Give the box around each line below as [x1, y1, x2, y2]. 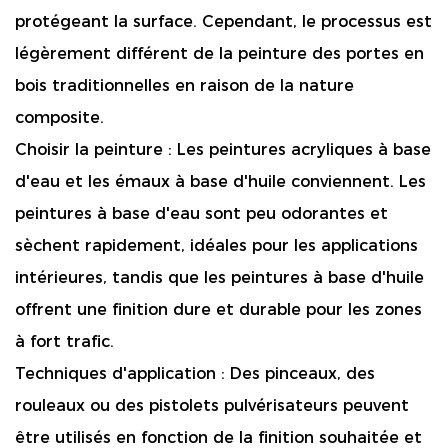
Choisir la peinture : [15, 140, 177, 159]
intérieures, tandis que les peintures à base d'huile [15, 268, 424, 287]
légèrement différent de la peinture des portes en [15, 44, 424, 63]
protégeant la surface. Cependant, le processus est [15, 12, 432, 31]
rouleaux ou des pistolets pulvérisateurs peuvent [15, 396, 409, 415]
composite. [15, 108, 104, 127]
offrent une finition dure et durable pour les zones [15, 300, 422, 319]
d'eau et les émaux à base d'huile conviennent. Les [15, 172, 426, 191]
